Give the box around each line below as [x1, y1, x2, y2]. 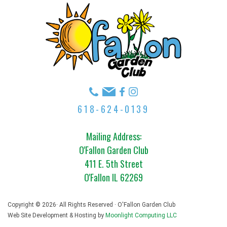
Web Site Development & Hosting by [8, 212, 105, 219]
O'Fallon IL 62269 [84, 171, 143, 184]
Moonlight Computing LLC [105, 212, 177, 219]
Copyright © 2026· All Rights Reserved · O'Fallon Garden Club [8, 201, 175, 208]
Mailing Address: [86, 130, 141, 143]
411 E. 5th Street [84, 157, 143, 170]
